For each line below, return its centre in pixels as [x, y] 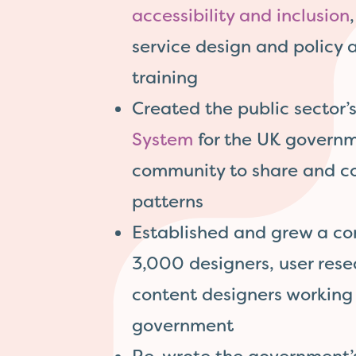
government [183, 325]
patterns [168, 201]
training [165, 77]
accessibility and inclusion [241, 15]
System [165, 139]
